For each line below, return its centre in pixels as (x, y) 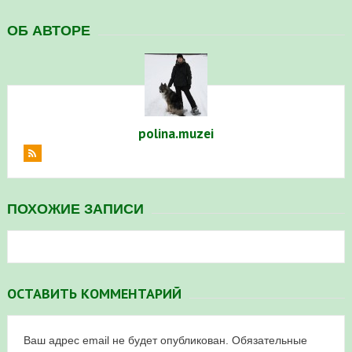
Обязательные (269, 340)
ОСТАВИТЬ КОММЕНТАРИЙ (94, 293)
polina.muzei (176, 133)
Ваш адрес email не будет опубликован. (126, 340)
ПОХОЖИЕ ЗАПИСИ (75, 209)
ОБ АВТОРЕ (48, 30)
